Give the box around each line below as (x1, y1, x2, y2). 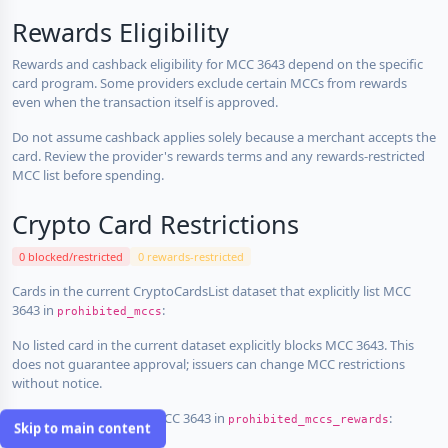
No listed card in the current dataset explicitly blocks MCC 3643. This (12, 335, 414, 354)
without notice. (12, 373, 102, 392)
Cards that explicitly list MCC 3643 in (12, 408, 228, 427)
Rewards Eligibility (12, 14, 229, 49)
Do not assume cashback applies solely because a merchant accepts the (12, 127, 436, 146)
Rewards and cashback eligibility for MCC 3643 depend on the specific (12, 54, 423, 73)
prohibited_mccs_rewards (228, 411, 389, 426)
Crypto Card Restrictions (12, 206, 299, 241)
